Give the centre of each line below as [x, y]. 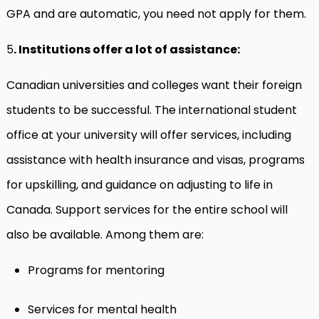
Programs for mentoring [98, 270]
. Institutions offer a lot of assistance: [127, 49]
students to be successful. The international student [152, 110]
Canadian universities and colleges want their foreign [154, 85]
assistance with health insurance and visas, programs [156, 160]
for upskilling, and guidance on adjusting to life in [140, 185]
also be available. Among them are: [106, 235]
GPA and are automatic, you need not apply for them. [159, 14]
